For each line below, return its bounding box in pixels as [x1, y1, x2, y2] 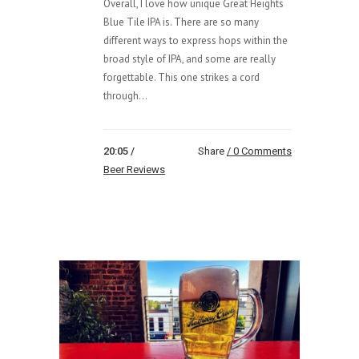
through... [103, 89, 147, 103]
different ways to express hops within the [103, 34, 288, 48]
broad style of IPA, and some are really [103, 52, 276, 67]
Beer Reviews [103, 163, 165, 176]
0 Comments [233, 145, 292, 158]
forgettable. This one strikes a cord [103, 71, 260, 85]
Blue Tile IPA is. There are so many [103, 15, 259, 30]
